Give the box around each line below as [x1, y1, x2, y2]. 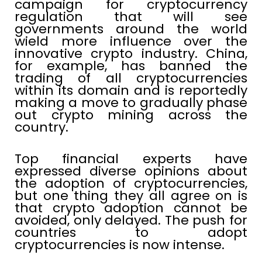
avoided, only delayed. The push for [15, 211, 247, 229]
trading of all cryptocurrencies [15, 68, 247, 87]
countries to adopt [15, 223, 247, 242]
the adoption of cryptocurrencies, [15, 174, 247, 192]
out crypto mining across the [15, 105, 247, 124]
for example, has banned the [15, 56, 247, 75]
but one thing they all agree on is [15, 186, 247, 205]
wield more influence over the [15, 32, 247, 50]
